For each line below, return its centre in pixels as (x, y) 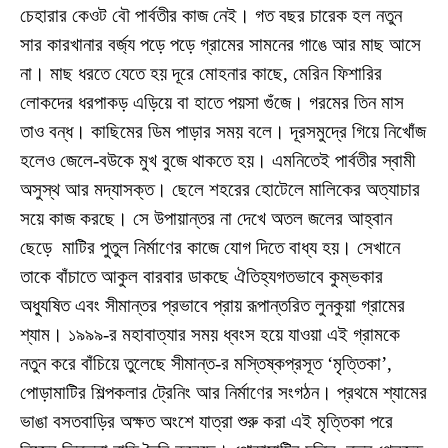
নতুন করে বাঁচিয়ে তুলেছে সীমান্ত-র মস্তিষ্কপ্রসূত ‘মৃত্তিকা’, (206, 363)
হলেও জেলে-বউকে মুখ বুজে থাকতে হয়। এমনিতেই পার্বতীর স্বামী (217, 160)
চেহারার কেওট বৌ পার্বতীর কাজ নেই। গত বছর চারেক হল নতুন (211, 15)
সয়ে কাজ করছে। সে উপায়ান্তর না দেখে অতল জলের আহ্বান (206, 218)
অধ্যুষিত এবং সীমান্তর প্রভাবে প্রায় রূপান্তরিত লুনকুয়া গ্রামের (212, 305)
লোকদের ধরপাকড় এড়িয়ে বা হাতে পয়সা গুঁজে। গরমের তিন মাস (212, 102)
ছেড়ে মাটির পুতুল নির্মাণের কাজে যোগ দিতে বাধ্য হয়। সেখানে (210, 247)
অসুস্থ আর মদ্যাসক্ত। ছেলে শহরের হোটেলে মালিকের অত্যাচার (220, 189)
